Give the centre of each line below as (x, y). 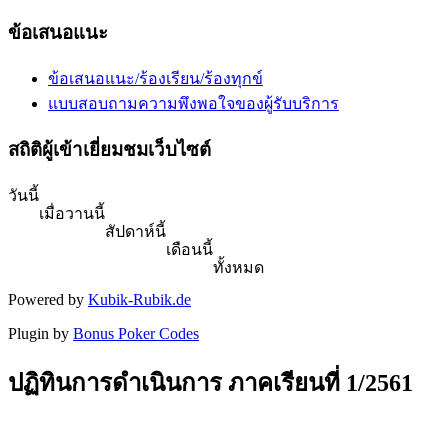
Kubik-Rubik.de (139, 299)
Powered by (48, 299)
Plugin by (40, 333)
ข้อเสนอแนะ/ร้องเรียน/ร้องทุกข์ (155, 79)
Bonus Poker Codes (136, 333)
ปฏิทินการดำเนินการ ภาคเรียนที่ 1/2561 (210, 382)
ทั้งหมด (238, 267)
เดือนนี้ (189, 249)
